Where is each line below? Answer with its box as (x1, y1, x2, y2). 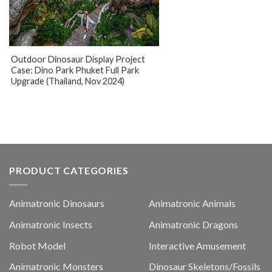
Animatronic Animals (148, 197, 236, 209)
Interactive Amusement (148, 239, 246, 251)
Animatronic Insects (9, 219, 92, 231)
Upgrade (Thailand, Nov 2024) (10, 75, 124, 86)
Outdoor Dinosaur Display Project (10, 53, 145, 64)
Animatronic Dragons (148, 219, 238, 231)
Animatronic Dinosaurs (9, 197, 104, 209)
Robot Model (9, 239, 66, 251)
